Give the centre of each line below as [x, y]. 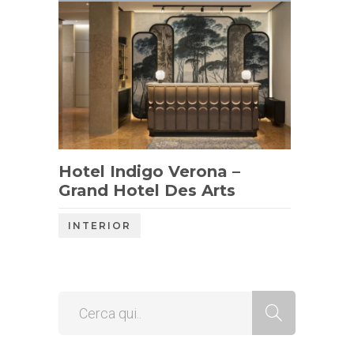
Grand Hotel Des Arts [147, 190]
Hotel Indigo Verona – [149, 171]
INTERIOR [100, 225]
